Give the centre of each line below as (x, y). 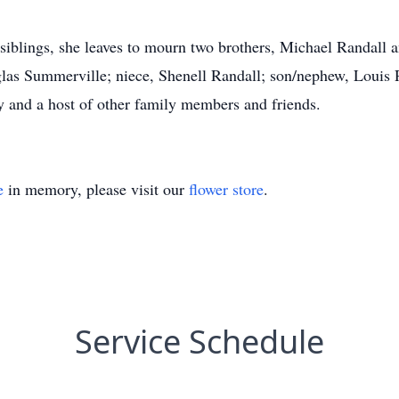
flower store (226, 189)
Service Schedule (199, 342)
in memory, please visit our (96, 189)
